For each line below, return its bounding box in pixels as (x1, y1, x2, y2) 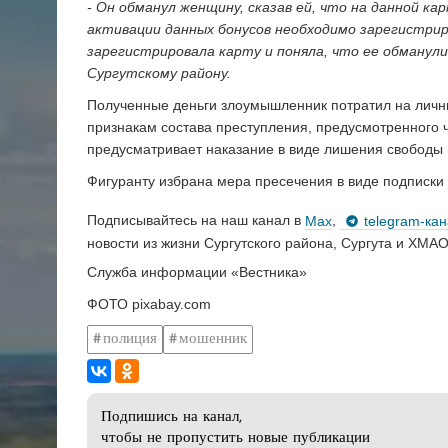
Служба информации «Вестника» (87, 264, 307, 281)
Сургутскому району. (87, 64, 231, 81)
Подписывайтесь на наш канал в (87, 212, 305, 229)
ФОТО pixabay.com (87, 296, 211, 313)
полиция (103, 331, 157, 347)
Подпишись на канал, (101, 410, 242, 426)
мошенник (179, 331, 247, 347)
